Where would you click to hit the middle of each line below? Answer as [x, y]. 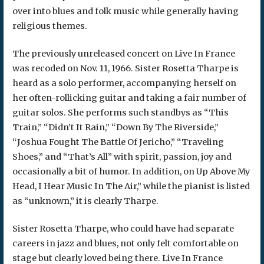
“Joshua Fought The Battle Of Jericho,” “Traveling [118, 142]
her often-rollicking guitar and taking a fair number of [129, 98]
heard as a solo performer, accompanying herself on [124, 83]
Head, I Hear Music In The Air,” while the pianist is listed [131, 187]
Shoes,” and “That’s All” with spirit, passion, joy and [122, 157]
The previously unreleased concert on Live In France [123, 54]
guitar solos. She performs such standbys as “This [120, 113]
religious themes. [49, 26]
